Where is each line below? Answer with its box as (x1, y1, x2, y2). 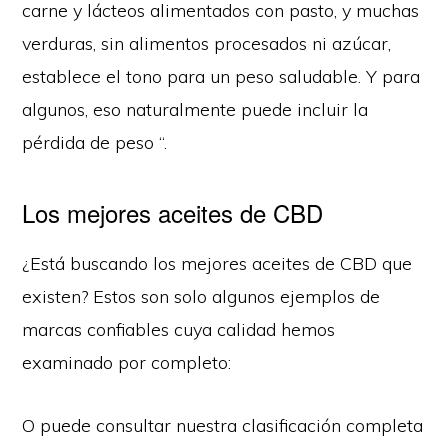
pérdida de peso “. (22, 130, 168, 154)
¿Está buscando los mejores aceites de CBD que (22, 251, 413, 275)
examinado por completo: (22, 350, 232, 374)
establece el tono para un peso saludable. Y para (22, 64, 421, 88)
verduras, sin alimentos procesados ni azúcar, (22, 31, 392, 55)
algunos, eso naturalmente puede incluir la (22, 97, 369, 121)
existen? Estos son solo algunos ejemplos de (22, 284, 381, 308)
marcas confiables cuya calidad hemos (22, 317, 336, 341)
